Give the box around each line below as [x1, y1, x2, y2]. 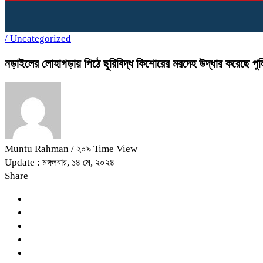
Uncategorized [10, 33, 71, 44]
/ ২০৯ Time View [71, 143, 137, 154]
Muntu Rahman [5, 143, 71, 154]
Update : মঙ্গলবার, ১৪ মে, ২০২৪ [5, 156, 114, 168]
